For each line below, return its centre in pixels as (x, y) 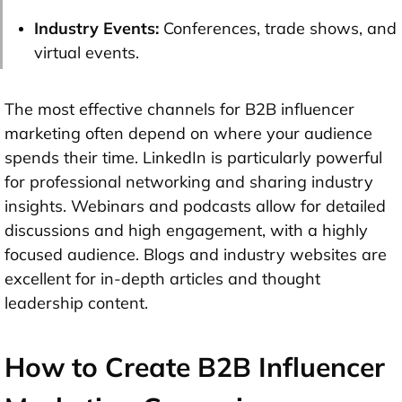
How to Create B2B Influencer (195, 367)
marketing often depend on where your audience (188, 133)
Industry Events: (96, 28)
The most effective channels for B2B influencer (179, 109)
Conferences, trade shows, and (278, 28)
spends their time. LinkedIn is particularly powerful (193, 157)
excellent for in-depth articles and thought (162, 278)
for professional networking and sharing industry (189, 181)
